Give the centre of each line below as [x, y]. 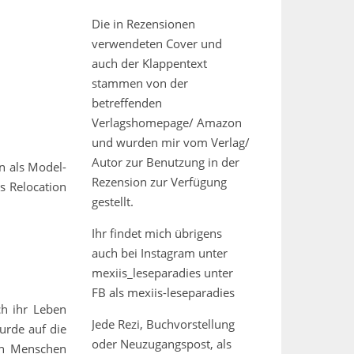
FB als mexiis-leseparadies [163, 292]
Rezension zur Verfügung [159, 182]
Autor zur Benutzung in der [166, 162]
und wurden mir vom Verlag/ [171, 142]
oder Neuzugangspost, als [162, 344]
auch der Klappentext [149, 63]
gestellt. [113, 201]
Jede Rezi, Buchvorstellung [163, 324]
